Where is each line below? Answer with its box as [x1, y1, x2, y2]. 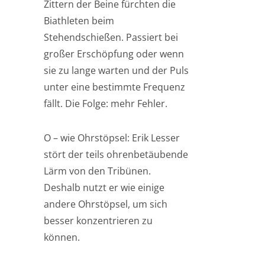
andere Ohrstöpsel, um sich [44, 198, 167, 211]
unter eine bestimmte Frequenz [44, 80, 185, 93]
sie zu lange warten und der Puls [44, 64, 189, 77]
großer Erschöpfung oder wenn [44, 47, 184, 60]
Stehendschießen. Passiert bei [44, 31, 178, 44]
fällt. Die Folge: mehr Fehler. [44, 97, 167, 110]
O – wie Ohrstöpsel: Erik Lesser [44, 131, 180, 144]
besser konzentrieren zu [44, 214, 153, 227]
